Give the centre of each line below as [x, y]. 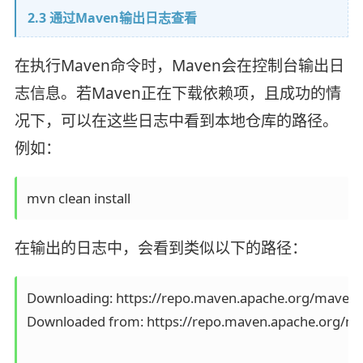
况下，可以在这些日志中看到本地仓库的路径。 [176, 121]
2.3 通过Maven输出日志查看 [110, 18]
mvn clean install [78, 198]
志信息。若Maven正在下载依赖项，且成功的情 [177, 94]
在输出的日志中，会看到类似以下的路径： [160, 248]
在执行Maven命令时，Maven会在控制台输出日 [179, 66]
